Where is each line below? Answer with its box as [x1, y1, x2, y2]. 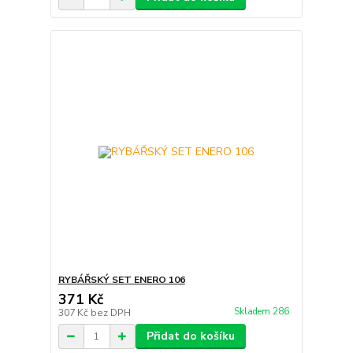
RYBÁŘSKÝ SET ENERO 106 [58, 273, 185, 287]
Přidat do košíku [146, 329, 235, 344]
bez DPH [90, 307, 131, 320]
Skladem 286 [233, 305, 292, 318]
